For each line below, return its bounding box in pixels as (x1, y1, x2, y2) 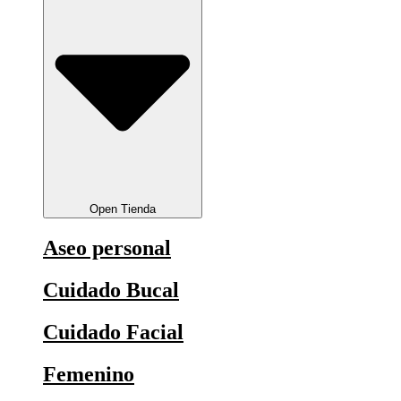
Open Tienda (90, 202, 156, 217)
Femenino (43, 363, 134, 386)
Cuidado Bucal (43, 278, 179, 303)
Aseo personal (43, 236, 171, 260)
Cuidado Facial (43, 320, 183, 345)
